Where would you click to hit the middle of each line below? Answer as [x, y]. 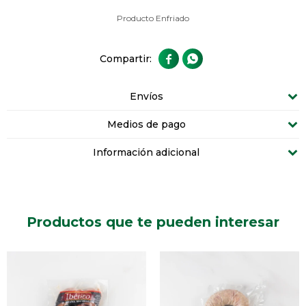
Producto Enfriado [153, 18]
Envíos [146, 96]
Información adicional [146, 152]
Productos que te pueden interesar [153, 222]
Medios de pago [146, 124]
